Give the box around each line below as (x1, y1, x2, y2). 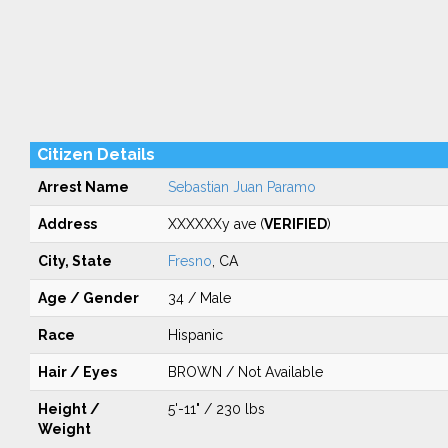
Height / (37, 401, 100, 417)
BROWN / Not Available (167, 364, 323, 380)
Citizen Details (36, 145, 155, 164)
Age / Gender (37, 290, 139, 306)
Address (37, 216, 97, 232)
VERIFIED (263, 216, 327, 232)
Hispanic (167, 327, 223, 343)
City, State (37, 253, 112, 269)
